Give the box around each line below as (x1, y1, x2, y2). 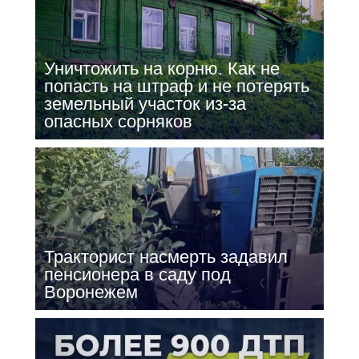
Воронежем (43, 282, 138, 302)
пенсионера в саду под (43, 264, 231, 284)
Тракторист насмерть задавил (43, 247, 288, 267)
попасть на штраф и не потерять (43, 76, 309, 97)
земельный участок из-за (43, 94, 246, 115)
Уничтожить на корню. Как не (43, 58, 280, 79)
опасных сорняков (43, 111, 192, 132)
